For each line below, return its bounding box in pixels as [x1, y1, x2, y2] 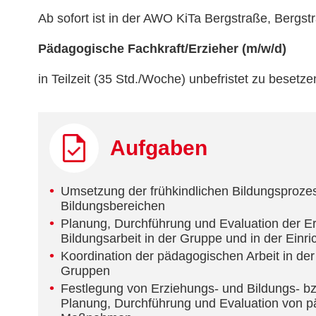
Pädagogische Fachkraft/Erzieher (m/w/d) [37, 42, 286, 56]
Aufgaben [109, 136, 207, 160]
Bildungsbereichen [60, 199, 165, 214]
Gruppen [60, 264, 110, 279]
